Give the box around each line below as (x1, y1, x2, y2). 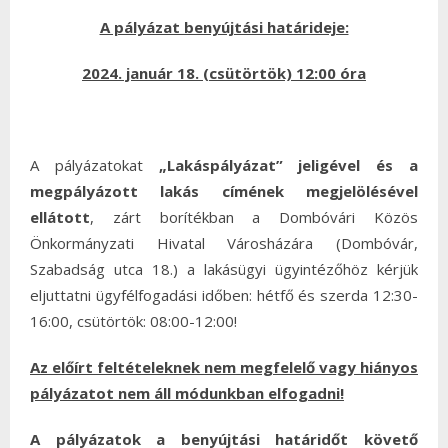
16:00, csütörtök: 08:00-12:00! (30, 311, 237, 331)
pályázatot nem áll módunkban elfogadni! (30, 383, 344, 403)
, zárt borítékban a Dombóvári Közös (90, 207, 418, 227)
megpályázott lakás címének (30, 181, 284, 201)
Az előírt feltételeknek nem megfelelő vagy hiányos (30, 357, 418, 377)
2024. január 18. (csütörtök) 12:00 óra (82, 63, 366, 83)
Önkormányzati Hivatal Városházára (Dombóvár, (30, 233, 418, 253)
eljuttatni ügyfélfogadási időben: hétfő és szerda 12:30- (30, 285, 418, 305)
